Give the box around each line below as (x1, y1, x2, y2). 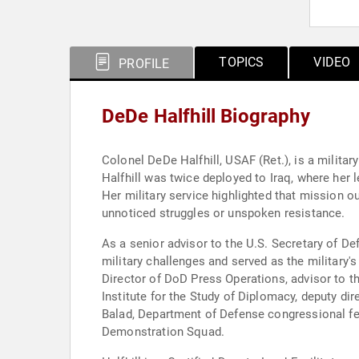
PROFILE (115, 56, 170, 71)
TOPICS (219, 54, 264, 70)
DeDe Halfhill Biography (102, 105, 310, 127)
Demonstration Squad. (102, 325, 224, 339)
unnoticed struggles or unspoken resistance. (102, 206, 345, 220)
